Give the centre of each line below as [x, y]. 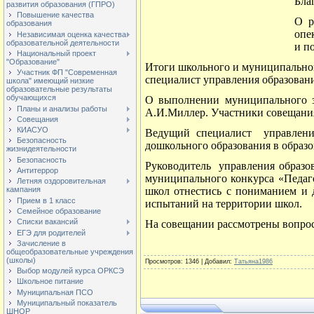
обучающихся [31, 98]
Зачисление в [41, 243]
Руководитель [178, 166]
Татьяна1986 [253, 261]
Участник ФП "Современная [67, 73]
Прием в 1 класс [46, 200]
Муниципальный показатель [67, 303]
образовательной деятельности [63, 42]
